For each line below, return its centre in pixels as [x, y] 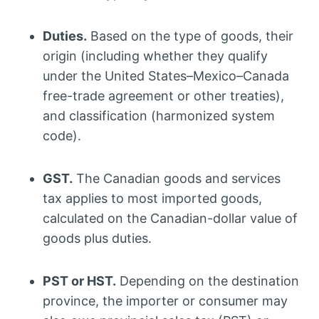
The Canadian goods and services [177, 179]
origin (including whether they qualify [155, 56]
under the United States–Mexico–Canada [166, 76]
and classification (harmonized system [159, 116]
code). [62, 136]
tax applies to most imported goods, [152, 199]
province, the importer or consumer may [165, 301]
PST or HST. [79, 281]
